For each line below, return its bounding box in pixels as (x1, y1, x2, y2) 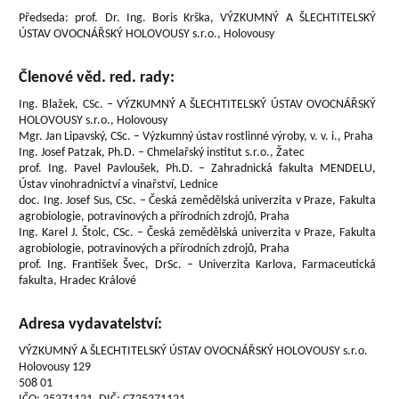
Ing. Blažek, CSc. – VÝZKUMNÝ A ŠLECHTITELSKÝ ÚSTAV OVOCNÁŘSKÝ (19, 98, 376, 111)
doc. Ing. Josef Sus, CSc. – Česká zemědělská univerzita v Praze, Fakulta (19, 194, 376, 208)
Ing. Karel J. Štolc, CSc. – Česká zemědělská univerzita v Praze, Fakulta (19, 226, 376, 240)
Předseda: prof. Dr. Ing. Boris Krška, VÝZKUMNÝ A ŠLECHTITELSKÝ (19, 12, 376, 25)
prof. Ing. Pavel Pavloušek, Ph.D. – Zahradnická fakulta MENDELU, (19, 162, 376, 175)
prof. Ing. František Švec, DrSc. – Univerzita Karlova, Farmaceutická (19, 258, 376, 272)
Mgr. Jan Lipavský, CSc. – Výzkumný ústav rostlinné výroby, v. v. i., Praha (19, 130, 374, 143)
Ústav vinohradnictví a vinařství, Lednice (19, 178, 219, 191)
